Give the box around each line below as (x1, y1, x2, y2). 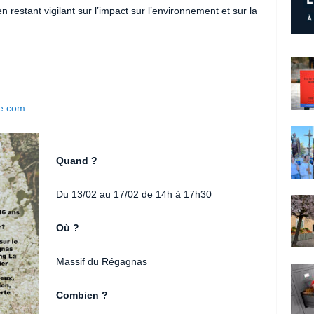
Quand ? (56, 155, 98, 167)
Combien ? (56, 289, 109, 301)
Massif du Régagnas (56, 256, 148, 268)
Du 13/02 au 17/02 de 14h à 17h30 (56, 189, 212, 200)
